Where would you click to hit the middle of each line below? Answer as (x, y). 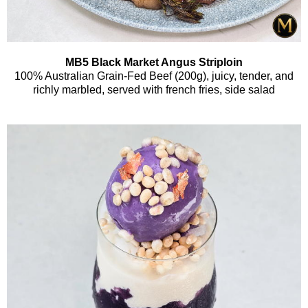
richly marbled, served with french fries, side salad (154, 90)
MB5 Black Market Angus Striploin (154, 63)
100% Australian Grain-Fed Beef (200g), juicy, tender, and (154, 76)
